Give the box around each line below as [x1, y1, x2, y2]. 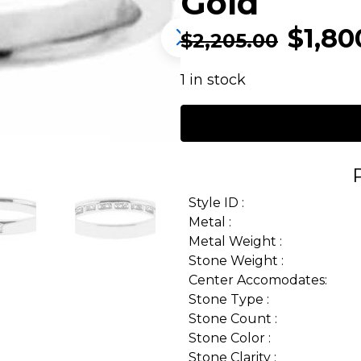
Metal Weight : [189, 234, 282, 249]
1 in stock [180, 71, 246, 89]
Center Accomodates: [189, 272, 327, 288]
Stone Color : [189, 330, 271, 346]
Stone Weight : [189, 253, 284, 268]
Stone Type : [189, 292, 269, 307]
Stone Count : [189, 311, 277, 326]
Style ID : [189, 195, 244, 210]
